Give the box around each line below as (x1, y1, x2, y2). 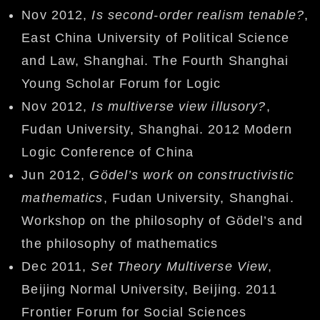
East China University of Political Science (21, 31, 289, 46)
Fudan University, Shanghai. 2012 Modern (21, 122, 293, 137)
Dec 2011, (21, 259, 91, 274)
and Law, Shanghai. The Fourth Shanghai (21, 54, 289, 69)
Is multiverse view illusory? (91, 99, 266, 114)
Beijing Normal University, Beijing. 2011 (21, 282, 277, 297)
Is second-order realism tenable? (91, 8, 304, 23)
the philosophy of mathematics (21, 236, 219, 251)
